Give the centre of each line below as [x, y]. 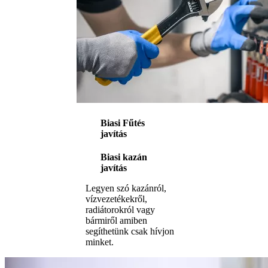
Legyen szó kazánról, [126, 188]
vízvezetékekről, [116, 199]
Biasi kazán [124, 157]
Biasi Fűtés [123, 123]
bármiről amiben [116, 221]
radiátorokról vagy [120, 210]
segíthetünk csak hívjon [130, 232]
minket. [100, 242]
